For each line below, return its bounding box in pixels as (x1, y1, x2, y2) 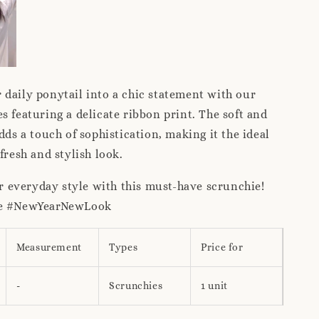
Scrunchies (109, 280, 163, 292)
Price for (201, 241, 244, 253)
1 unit (201, 280, 228, 292)
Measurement (16, 241, 82, 253)
